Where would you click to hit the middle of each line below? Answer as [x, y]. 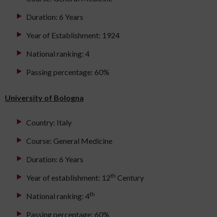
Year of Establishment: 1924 [73, 35]
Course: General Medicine [69, 141]
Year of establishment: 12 [68, 178]
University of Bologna [44, 98]
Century [130, 178]
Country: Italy [49, 123]
